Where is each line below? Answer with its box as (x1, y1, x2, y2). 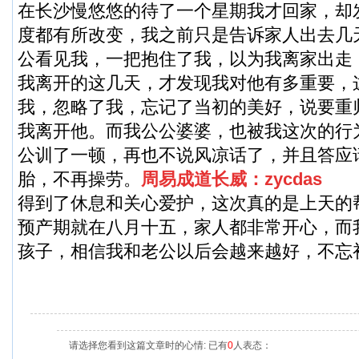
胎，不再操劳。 (18, 169, 141, 189)
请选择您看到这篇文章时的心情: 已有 (69, 340, 228, 351)
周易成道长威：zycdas (141, 169, 322, 189)
